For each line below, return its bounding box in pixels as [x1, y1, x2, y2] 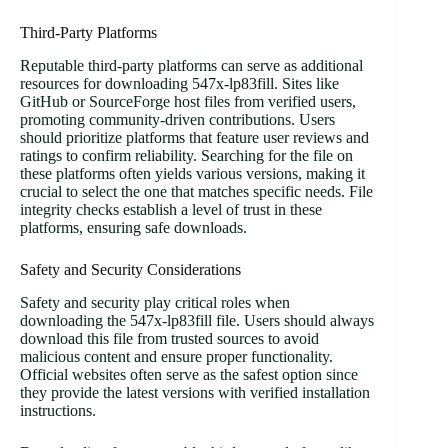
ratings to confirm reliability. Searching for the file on [20, 147, 353, 165]
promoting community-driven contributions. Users [20, 111, 335, 129]
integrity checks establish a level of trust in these [20, 201, 322, 219]
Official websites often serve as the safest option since [20, 366, 358, 384]
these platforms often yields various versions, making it [20, 165, 365, 183]
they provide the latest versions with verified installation [20, 384, 370, 402]
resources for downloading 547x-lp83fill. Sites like [20, 75, 339, 93]
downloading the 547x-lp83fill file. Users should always [20, 312, 374, 330]
